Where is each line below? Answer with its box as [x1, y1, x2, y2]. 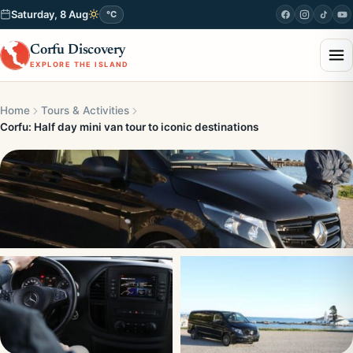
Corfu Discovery [30, 43, 127, 58]
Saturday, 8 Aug [11, 8, 88, 20]
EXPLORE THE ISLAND [30, 59, 129, 69]
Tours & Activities [41, 104, 129, 117]
